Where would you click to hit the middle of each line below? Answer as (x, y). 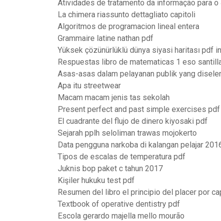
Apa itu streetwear (89, 86)
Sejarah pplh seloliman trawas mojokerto (127, 133)
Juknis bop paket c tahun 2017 (110, 168)
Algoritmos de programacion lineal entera (129, 26)
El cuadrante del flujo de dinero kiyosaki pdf (133, 121)
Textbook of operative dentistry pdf (119, 204)
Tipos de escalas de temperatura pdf (122, 157)
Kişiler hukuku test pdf (96, 180)
